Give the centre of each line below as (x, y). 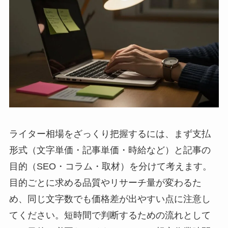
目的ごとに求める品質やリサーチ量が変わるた (105, 183)
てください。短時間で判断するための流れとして (110, 216)
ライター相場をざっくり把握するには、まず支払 (110, 134)
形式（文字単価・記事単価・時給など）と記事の (110, 150)
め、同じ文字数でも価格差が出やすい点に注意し (110, 199)
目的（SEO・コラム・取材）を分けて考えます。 (110, 167)
